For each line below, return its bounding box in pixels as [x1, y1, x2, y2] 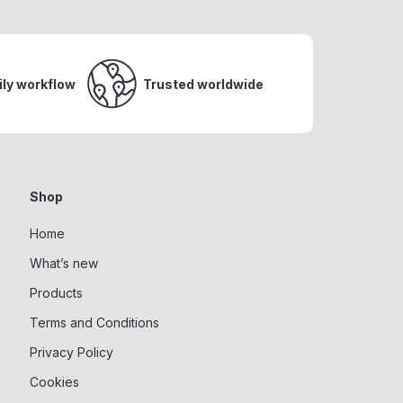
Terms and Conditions [30, 315, 160, 330]
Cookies [30, 374, 80, 390]
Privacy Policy [30, 345, 114, 360]
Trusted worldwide [143, 76, 264, 92]
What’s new [30, 255, 99, 271]
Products [30, 285, 84, 300]
